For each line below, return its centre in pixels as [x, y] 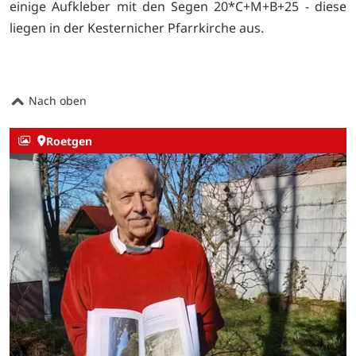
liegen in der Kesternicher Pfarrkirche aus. [137, 27]
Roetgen [69, 141]
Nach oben [56, 101]
